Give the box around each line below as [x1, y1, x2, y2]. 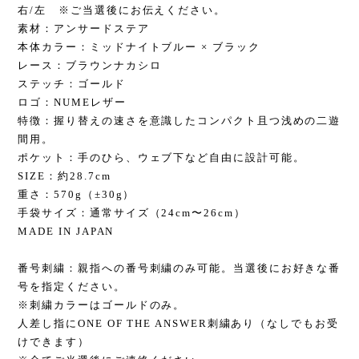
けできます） [18, 336, 90, 348]
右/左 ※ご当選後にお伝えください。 [18, 4, 226, 16]
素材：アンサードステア [18, 22, 150, 34]
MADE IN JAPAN [18, 225, 115, 237]
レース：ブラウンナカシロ [18, 59, 162, 71]
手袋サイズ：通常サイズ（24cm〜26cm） [18, 207, 246, 219]
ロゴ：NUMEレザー [18, 96, 127, 108]
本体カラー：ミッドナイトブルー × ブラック [18, 41, 260, 53]
